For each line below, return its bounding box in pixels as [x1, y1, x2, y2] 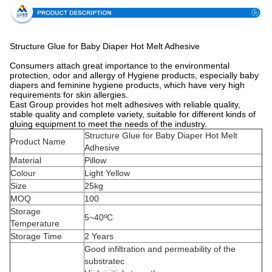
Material [10, 155, 41, 165]
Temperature [10, 218, 59, 228]
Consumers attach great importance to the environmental [10, 60, 229, 70]
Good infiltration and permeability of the [84, 243, 236, 254]
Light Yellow [84, 168, 130, 178]
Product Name [10, 136, 66, 146]
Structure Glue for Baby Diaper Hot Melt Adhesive [10, 41, 200, 51]
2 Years [84, 231, 114, 241]
